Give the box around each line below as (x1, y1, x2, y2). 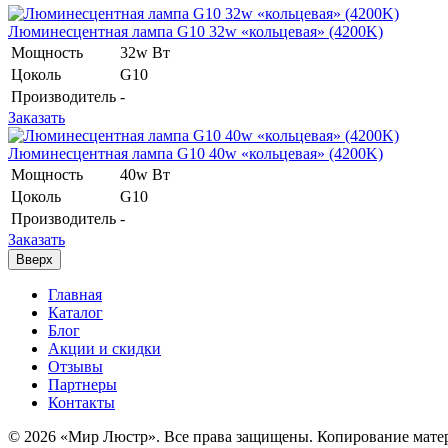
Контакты (48, 393, 115, 411)
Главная (48, 285, 102, 303)
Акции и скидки (48, 339, 161, 357)
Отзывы (48, 357, 103, 375)
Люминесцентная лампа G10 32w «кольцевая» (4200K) (8, 22, 383, 40)
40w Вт (120, 165, 170, 183)
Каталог (48, 303, 103, 321)
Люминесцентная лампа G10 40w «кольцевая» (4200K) (8, 144, 383, 162)
